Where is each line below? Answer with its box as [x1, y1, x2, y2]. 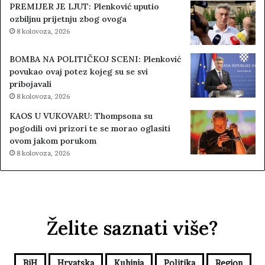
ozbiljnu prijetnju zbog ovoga [9, 14, 127, 25]
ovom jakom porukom [9, 135, 96, 147]
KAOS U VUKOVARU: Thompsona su [9, 111, 153, 122]
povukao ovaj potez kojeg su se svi [9, 66, 148, 77]
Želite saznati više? [47, 216, 218, 241]
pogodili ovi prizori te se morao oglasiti [9, 123, 170, 134]
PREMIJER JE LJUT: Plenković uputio [9, 1, 159, 12]
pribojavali [9, 79, 51, 90]
